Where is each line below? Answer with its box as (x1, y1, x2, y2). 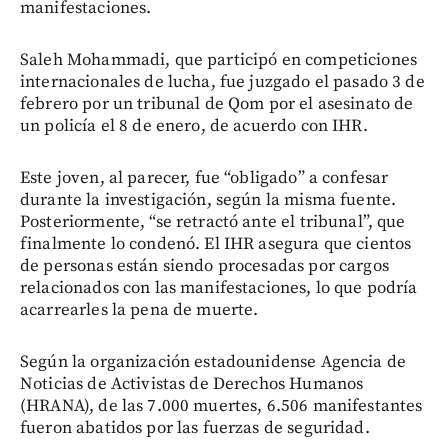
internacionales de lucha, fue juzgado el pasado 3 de (20, 70, 425, 93)
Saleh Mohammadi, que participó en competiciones (20, 48, 418, 71)
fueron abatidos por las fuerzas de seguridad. (20, 416, 370, 439)
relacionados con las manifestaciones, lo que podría (20, 276, 418, 299)
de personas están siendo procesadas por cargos (20, 254, 389, 277)
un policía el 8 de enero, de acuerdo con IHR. (20, 114, 368, 137)
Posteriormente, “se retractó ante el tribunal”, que (20, 210, 406, 233)
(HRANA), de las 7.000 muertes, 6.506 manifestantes (20, 394, 423, 417)
